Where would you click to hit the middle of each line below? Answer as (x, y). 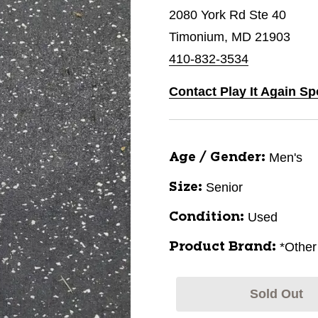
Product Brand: (223, 247)
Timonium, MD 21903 (230, 37)
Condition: (207, 217)
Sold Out (276, 294)
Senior (224, 187)
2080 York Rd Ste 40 (227, 15)
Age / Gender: (217, 158)
